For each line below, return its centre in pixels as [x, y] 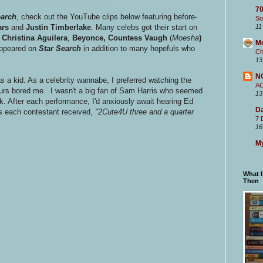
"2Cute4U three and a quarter [144, 112]
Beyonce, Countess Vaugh [121, 38]
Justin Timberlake [58, 27]
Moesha [186, 38]
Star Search [60, 48]
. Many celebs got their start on [144, 27]
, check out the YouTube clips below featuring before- [107, 16]
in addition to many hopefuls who [138, 48]
